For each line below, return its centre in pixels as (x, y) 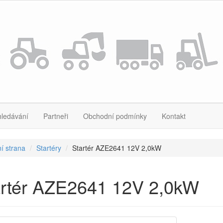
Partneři (56, 116)
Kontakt (174, 116)
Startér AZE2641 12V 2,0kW (116, 148)
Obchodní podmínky (115, 116)
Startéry (49, 148)
